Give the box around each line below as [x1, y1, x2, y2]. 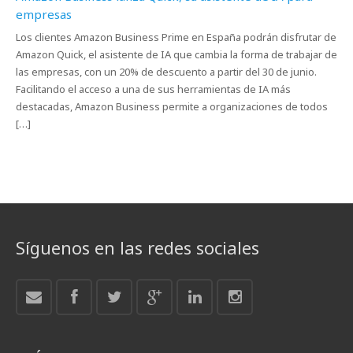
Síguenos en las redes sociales [16, 236, 259, 259]
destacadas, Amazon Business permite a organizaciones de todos [16, 99, 328, 113]
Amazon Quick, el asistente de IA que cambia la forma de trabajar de [16, 47, 337, 61]
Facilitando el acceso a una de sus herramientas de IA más [16, 82, 291, 96]
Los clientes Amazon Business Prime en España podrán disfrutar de [16, 30, 336, 44]
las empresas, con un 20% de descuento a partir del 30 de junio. [16, 65, 317, 79]
